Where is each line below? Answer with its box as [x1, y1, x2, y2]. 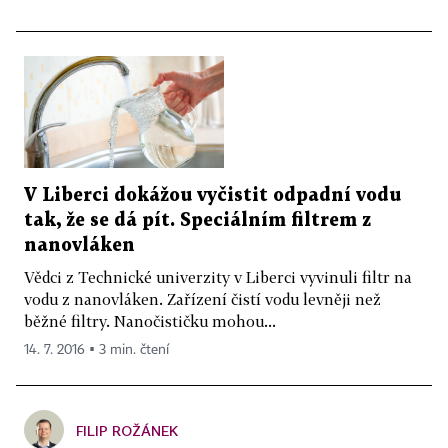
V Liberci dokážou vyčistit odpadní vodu [24, 187, 401, 205]
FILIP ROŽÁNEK [76, 422, 178, 440]
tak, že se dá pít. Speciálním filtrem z [24, 212, 371, 230]
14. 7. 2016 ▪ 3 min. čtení [24, 343, 169, 358]
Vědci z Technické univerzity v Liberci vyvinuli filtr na [24, 268, 412, 287]
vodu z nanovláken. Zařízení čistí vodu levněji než [24, 290, 381, 309]
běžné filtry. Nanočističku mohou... [24, 312, 276, 331]
